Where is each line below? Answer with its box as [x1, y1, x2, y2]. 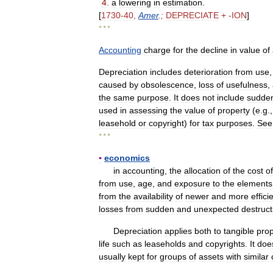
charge [144, 45, 171, 55]
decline [200, 45, 228, 55]
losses [99, 204, 123, 214]
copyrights [205, 239, 245, 249]
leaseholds [144, 239, 186, 249]
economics [104, 153, 150, 163]
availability [133, 191, 173, 201]
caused [99, 80, 127, 90]
